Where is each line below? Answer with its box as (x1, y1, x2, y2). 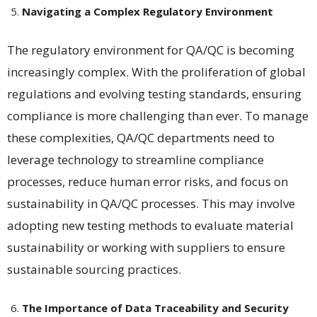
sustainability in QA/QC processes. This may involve (7, 195, 295, 212)
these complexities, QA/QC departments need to (7, 129, 275, 146)
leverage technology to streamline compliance (7, 151, 264, 168)
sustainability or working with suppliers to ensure (7, 238, 285, 255)
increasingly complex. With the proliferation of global (7, 63, 306, 80)
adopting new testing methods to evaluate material (7, 217, 294, 234)
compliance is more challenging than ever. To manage (7, 107, 309, 124)
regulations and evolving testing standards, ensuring (7, 85, 301, 102)
